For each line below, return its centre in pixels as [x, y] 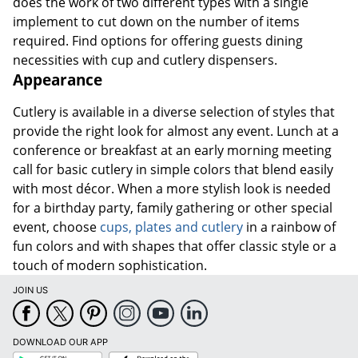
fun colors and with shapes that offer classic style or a [175, 246]
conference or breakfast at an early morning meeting [172, 150]
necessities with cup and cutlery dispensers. [145, 60]
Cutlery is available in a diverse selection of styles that [174, 111]
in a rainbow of [289, 227]
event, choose [56, 227]
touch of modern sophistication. [110, 265]
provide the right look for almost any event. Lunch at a [176, 131]
